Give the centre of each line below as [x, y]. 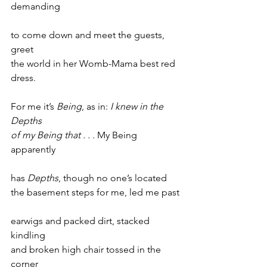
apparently [33, 149]
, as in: [96, 106]
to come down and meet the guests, [89, 35]
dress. [23, 78]
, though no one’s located [113, 178]
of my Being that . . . [54, 135]
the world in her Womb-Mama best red [94, 63]
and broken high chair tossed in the [87, 249]
